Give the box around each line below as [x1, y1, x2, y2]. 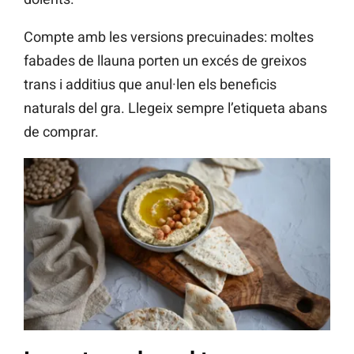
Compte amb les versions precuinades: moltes [24, 28, 314, 45]
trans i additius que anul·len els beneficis [24, 75, 277, 92]
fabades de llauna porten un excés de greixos [24, 51, 307, 69]
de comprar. [24, 122, 99, 140]
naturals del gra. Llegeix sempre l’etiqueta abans [24, 99, 327, 116]
